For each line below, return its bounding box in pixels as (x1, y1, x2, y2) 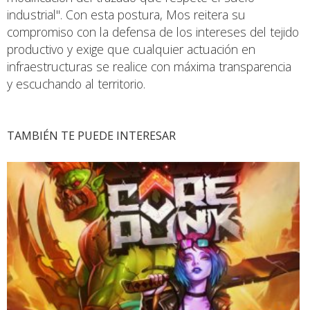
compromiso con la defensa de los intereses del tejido (7, 23, 299, 40)
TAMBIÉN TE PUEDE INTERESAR (7, 127, 176, 143)
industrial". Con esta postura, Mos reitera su (7, 6, 246, 23)
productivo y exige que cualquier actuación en (7, 40, 255, 57)
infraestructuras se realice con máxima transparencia (7, 57, 291, 75)
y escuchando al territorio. (7, 75, 145, 92)
